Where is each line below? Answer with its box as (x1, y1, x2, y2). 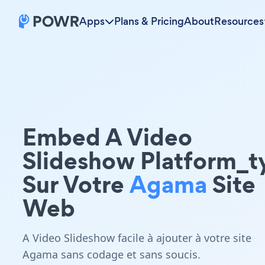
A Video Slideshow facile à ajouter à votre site (22, 231, 251, 245)
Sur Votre (22, 167, 130, 201)
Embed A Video (22, 120, 192, 154)
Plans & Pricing (114, 14, 184, 28)
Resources (214, 14, 264, 28)
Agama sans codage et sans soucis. (22, 247, 201, 261)
